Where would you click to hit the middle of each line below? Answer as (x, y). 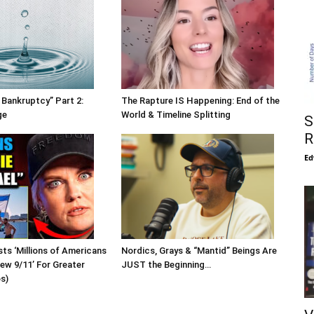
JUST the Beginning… (166, 265)
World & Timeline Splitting (176, 115)
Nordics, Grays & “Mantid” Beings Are (199, 251)
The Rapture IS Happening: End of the (200, 101)
